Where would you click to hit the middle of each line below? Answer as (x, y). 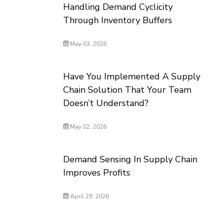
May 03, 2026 (88, 44)
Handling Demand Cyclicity (118, 7)
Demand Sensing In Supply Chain (130, 159)
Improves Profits (97, 173)
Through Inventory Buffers (118, 20)
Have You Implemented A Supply (132, 76)
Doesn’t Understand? (106, 103)
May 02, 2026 (88, 127)
